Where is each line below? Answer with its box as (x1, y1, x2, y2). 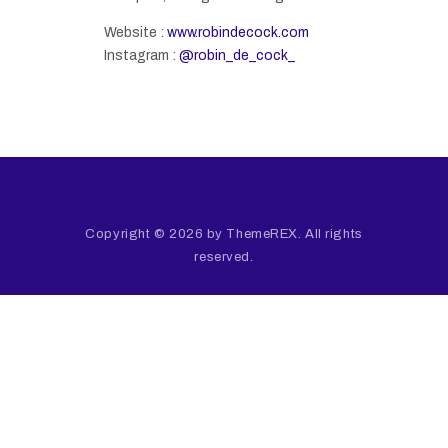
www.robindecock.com (167, 24, 309, 40)
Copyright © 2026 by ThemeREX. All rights (85, 226, 363, 241)
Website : (104, 24, 167, 40)
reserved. (194, 249, 254, 264)
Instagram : (104, 47, 179, 63)
